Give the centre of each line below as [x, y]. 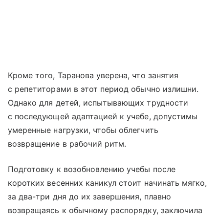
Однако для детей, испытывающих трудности [98, 103]
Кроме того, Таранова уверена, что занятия [93, 76]
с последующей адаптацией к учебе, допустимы [103, 117]
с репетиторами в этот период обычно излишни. [103, 89]
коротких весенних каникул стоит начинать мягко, [108, 183]
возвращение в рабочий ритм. [67, 144]
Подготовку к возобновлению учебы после [92, 169]
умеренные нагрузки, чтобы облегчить [83, 130]
